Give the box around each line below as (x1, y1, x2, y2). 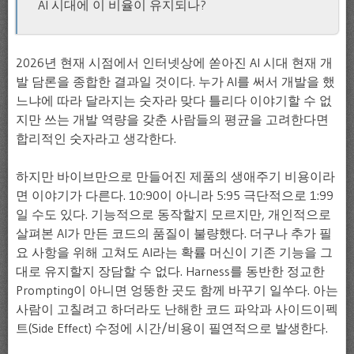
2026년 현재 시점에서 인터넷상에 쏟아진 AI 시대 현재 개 (16, 54, 333, 70)
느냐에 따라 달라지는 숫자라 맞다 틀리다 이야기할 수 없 (16, 92, 332, 108)
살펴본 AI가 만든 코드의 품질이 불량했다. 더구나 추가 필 (16, 224, 332, 241)
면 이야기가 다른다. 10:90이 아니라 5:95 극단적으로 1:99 (16, 186, 333, 203)
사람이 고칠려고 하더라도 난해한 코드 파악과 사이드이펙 (16, 300, 338, 317)
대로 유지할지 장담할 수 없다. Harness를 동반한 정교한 (16, 262, 325, 279)
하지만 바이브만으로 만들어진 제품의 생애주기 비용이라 (16, 168, 335, 184)
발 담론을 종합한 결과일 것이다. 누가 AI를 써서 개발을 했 (16, 73, 335, 89)
